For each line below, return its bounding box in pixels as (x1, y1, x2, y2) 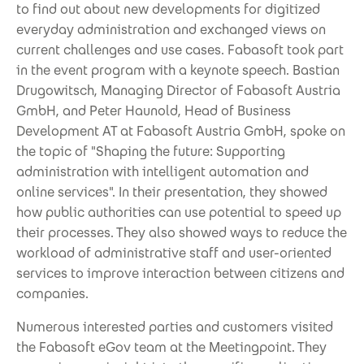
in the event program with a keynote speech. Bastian (16, 61, 340, 79)
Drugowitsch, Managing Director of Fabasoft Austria (16, 81, 340, 99)
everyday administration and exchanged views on (16, 20, 326, 38)
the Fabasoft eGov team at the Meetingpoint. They (16, 338, 327, 356)
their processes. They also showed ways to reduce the (16, 223, 347, 241)
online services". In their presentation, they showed (16, 183, 327, 201)
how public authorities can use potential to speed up (16, 203, 341, 221)
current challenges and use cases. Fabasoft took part (16, 41, 344, 58)
